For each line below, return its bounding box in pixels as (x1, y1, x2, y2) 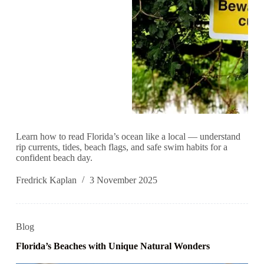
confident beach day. (15, 153, 93, 163)
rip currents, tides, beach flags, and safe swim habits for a (15, 142, 227, 153)
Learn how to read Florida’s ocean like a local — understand (15, 131, 240, 142)
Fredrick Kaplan (15, 175, 77, 186)
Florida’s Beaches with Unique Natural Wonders (15, 241, 210, 252)
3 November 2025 (89, 175, 157, 186)
